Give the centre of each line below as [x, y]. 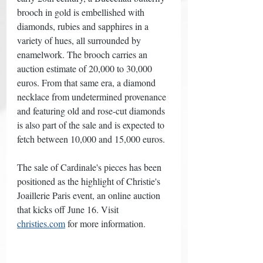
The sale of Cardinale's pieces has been [90, 167]
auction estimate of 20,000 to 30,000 [86, 68]
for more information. [107, 223]
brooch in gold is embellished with [82, 12]
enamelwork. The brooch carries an [83, 54]
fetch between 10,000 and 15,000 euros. [92, 139]
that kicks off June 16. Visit [69, 209]
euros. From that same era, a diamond [87, 82]
